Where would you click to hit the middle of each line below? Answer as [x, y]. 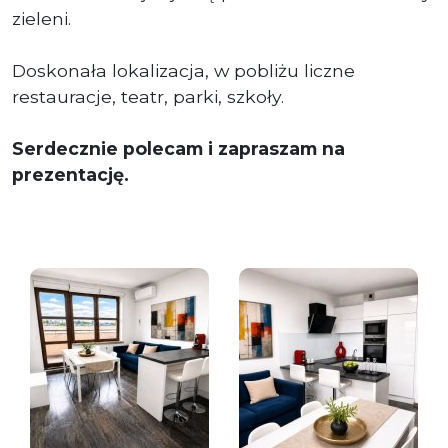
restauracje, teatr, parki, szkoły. [148, 96]
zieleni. [41, 18]
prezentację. [70, 174]
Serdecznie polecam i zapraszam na [178, 148]
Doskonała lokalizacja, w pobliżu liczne [183, 70]
